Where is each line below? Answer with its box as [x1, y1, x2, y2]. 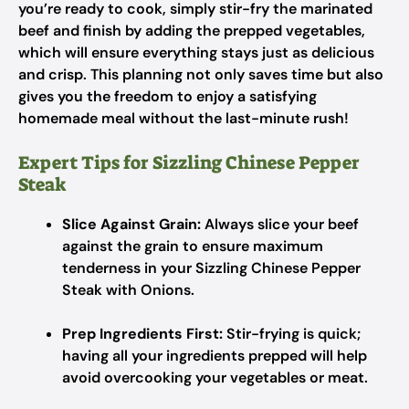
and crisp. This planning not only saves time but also [18, 65, 383, 84]
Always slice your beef [201, 215, 359, 234]
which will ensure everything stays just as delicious [18, 43, 374, 62]
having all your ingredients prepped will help [62, 346, 367, 365]
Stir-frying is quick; [223, 324, 361, 343]
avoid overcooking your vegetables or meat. [62, 368, 368, 387]
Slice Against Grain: [62, 215, 201, 234]
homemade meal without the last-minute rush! [18, 109, 349, 128]
